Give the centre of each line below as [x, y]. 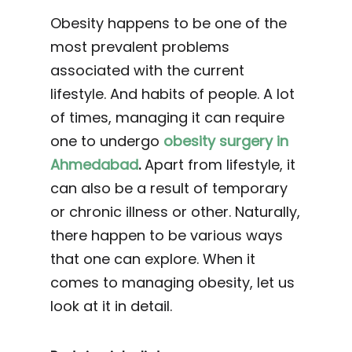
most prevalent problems [140, 47]
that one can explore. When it [153, 259]
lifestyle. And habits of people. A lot [172, 94]
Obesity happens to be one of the [169, 24]
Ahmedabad [94, 165]
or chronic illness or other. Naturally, [175, 212]
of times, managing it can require [167, 118]
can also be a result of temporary [169, 189]
